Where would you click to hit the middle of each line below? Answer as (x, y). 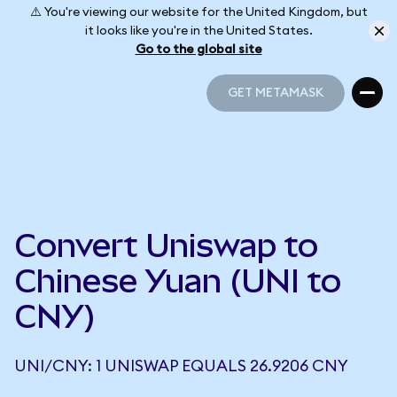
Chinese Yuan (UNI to (178, 281)
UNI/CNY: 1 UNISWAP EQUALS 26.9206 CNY (181, 366)
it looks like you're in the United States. (198, 31)
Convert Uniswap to (166, 245)
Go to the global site (198, 49)
